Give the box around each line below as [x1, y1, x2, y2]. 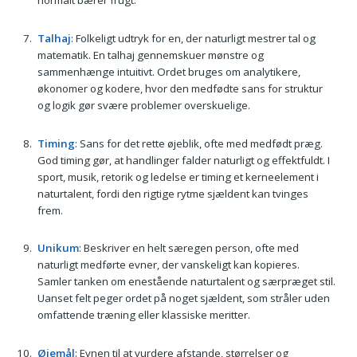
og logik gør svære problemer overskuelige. [37, 98, 250, 112]
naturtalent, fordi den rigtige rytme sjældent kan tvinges [37, 186, 308, 201]
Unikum [37, 241, 79, 256]
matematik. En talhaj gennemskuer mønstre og [37, 48, 264, 62]
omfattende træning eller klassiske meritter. [37, 308, 250, 323]
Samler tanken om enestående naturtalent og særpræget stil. [37, 274, 335, 289]
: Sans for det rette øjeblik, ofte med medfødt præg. [74, 135, 323, 151]
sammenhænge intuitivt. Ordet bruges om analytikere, [37, 65, 300, 79]
